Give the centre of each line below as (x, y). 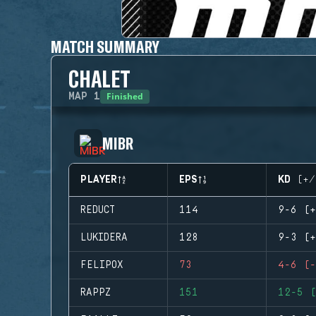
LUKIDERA (104, 238)
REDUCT (98, 210)
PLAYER (99, 180)
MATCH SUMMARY (105, 46)
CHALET (99, 78)
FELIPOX (102, 265)
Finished (125, 96)
